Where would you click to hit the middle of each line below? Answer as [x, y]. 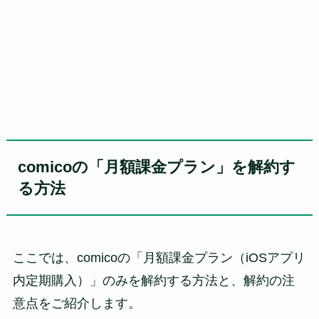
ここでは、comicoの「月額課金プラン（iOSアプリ [159, 258]
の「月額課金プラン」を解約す [184, 167]
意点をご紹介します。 [77, 304]
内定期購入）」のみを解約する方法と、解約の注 [153, 281]
